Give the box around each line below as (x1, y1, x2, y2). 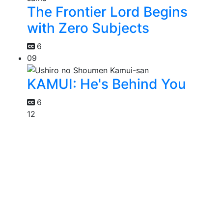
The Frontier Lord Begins (27, 3, 188, 20)
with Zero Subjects (27, 19, 149, 36)
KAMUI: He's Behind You (27, 76, 186, 93)
